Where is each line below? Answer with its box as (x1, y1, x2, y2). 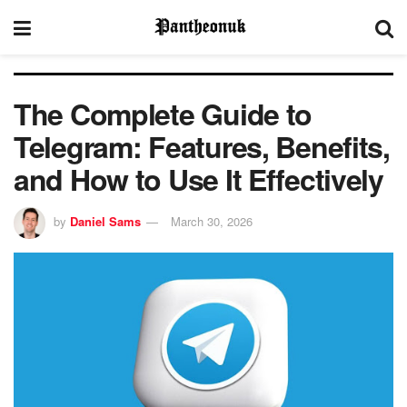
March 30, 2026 (171, 212, 253, 230)
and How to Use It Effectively (14, 158, 383, 200)
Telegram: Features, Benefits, (14, 125, 390, 167)
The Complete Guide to (14, 93, 313, 134)
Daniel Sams (70, 212, 141, 230)
